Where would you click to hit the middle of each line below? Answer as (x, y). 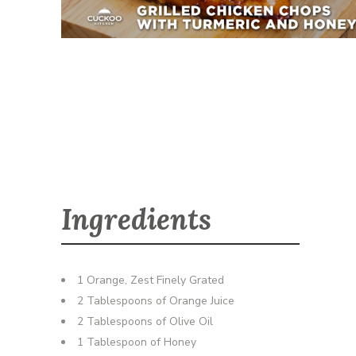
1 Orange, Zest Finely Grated (151, 280)
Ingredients (136, 219)
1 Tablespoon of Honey (137, 342)
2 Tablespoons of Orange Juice (156, 301)
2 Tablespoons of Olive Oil (145, 321)
